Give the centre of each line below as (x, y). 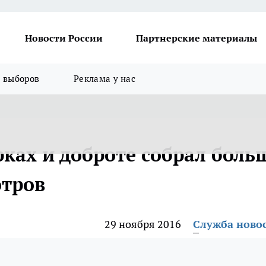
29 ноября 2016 (143, 224)
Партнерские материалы (197, 38)
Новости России (64, 38)
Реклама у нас (105, 79)
